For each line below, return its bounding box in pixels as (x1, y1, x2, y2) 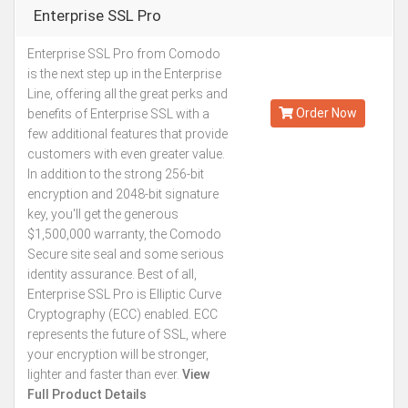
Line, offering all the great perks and (27, 87, 228, 101)
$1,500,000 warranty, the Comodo (27, 227, 221, 241)
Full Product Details (27, 387, 147, 402)
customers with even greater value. (27, 147, 225, 161)
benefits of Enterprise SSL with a (27, 107, 209, 121)
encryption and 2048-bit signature (27, 187, 219, 201)
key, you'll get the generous (27, 207, 178, 221)
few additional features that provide (27, 127, 228, 141)
